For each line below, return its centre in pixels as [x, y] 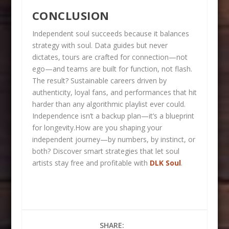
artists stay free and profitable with [91, 163]
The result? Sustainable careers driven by [99, 80]
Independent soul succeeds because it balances [110, 33]
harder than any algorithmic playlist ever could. [109, 104]
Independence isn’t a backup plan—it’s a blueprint [113, 116]
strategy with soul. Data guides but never [100, 45]
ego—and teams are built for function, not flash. [112, 68]
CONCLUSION [71, 15]
